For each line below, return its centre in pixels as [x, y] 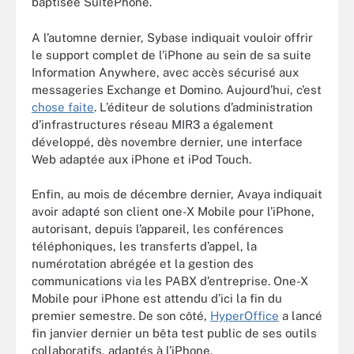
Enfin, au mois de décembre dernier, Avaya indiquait [177, 194]
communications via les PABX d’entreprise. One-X [170, 281]
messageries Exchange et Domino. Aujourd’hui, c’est [177, 89]
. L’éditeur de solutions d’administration [203, 107]
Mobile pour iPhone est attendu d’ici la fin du [157, 298]
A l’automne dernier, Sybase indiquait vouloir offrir [172, 37]
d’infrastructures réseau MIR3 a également [153, 124]
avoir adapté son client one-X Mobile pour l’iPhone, [173, 211]
